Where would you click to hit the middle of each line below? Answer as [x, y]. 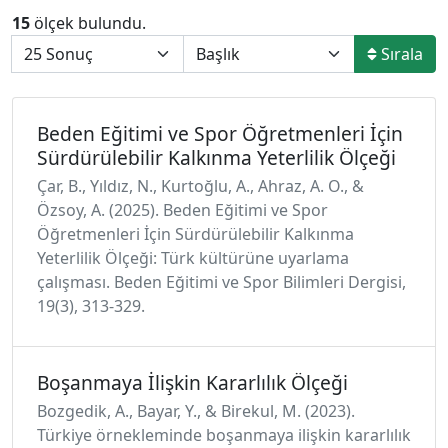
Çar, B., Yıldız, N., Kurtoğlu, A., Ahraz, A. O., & [200, 186]
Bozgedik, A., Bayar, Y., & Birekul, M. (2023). [196, 411]
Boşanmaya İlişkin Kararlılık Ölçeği [192, 382]
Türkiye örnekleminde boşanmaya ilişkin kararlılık [224, 435]
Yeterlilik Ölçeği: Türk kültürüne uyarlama [193, 258]
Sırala [400, 54]
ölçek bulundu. [88, 23]
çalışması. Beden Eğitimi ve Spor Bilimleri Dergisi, [221, 282]
